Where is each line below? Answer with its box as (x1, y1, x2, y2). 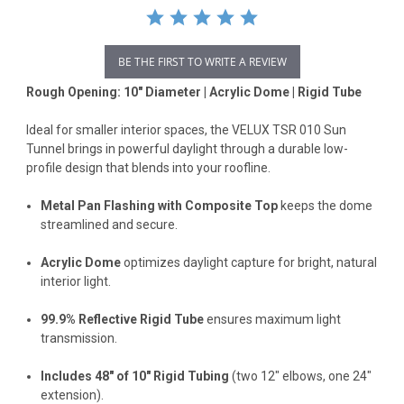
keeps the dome (278, 197, 373, 213)
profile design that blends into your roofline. (26, 160, 271, 175)
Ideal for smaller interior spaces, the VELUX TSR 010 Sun (26, 122, 346, 137)
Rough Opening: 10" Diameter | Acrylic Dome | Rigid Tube (26, 84, 362, 99)
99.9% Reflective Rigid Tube (41, 311, 205, 326)
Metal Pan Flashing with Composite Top (41, 197, 279, 213)
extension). (41, 387, 105, 402)
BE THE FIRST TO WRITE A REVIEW (117, 53, 287, 69)
